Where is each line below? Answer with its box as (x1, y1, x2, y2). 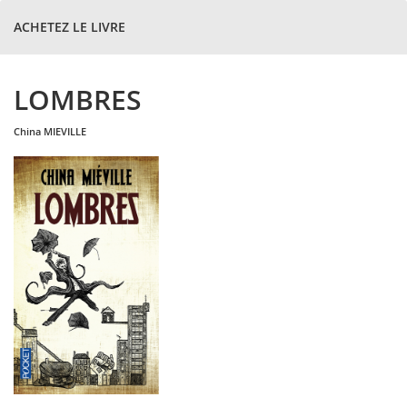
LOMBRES (14, 81, 142, 118)
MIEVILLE (44, 124, 86, 138)
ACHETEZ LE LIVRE (14, 18, 125, 35)
